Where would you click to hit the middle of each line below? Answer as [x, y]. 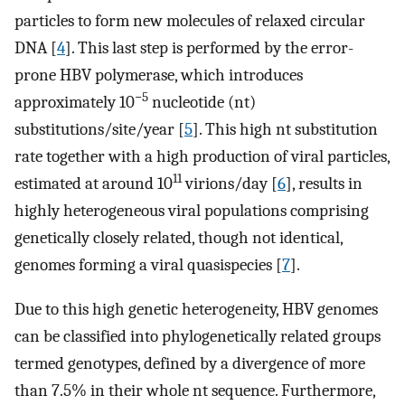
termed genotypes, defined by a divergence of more [190, 363]
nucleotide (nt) [202, 102]
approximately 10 [75, 102]
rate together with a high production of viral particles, [202, 156]
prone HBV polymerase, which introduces [159, 75]
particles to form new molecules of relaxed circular [190, 20]
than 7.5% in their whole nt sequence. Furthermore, [195, 390]
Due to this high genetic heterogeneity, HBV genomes [196, 309]
